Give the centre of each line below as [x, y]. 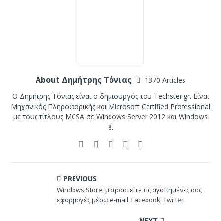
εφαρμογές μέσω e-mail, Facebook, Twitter [120, 200]
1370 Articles [165, 80]
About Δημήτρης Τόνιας [85, 80]
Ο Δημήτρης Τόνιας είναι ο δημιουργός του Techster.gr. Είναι [110, 96]
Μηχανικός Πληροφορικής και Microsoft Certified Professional [110, 107]
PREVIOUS [80, 179]
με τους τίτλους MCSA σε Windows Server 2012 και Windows [110, 117]
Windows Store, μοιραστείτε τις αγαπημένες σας [129, 190]
